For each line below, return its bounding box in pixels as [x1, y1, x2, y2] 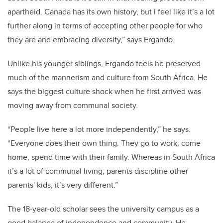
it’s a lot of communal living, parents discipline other [7, 165, 188, 177]
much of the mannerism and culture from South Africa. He [7, 71, 208, 83]
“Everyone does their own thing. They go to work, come [7, 137, 201, 149]
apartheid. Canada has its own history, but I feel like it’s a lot [7, 5, 215, 17]
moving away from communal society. [7, 99, 138, 111]
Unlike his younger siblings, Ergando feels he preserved [7, 57, 201, 69]
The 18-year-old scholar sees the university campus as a [7, 203, 199, 215]
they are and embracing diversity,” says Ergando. [7, 33, 175, 45]
